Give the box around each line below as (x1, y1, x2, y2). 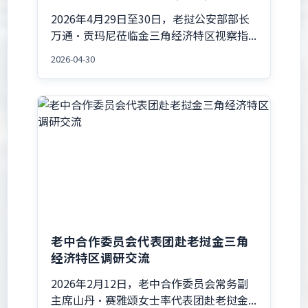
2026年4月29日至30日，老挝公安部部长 (51, 10, 250, 27)
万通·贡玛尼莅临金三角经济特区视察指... (51, 26, 257, 43)
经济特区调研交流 (51, 249, 151, 267)
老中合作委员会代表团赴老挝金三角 (51, 232, 250, 250)
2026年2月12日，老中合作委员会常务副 (51, 274, 249, 291)
